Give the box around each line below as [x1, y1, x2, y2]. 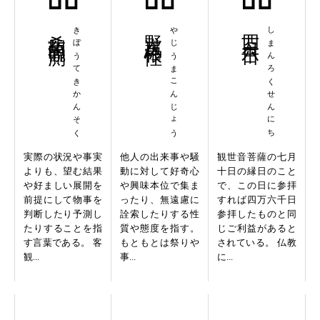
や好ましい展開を [24, 179, 102, 191]
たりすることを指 [24, 222, 102, 234]
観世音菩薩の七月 [216, 151, 296, 162]
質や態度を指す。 [119, 222, 199, 234]
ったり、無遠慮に [119, 194, 199, 205]
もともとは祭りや [119, 236, 199, 248]
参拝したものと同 [216, 208, 296, 219]
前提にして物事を [24, 194, 102, 205]
